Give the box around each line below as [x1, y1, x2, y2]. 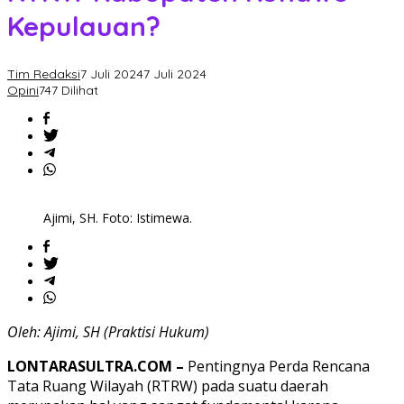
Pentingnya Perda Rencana [184, 356, 370, 377]
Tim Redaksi [7, 66, 80, 83]
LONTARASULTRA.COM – [7, 356, 184, 377]
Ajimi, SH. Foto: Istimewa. [43, 209, 192, 227]
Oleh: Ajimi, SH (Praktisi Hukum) [7, 322, 209, 343]
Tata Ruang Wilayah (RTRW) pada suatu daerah [7, 376, 328, 397]
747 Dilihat [39, 82, 98, 99]
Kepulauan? [7, 9, 161, 44]
